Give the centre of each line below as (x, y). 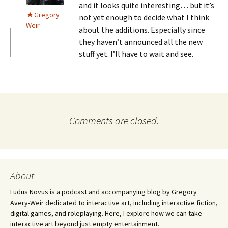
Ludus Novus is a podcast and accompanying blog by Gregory (104, 192)
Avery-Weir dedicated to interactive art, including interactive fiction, (114, 203)
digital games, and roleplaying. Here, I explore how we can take (106, 213)
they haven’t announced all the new (141, 42)
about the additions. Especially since (142, 30)
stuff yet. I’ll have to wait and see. (136, 54)
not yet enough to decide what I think (144, 17)
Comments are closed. (114, 120)
